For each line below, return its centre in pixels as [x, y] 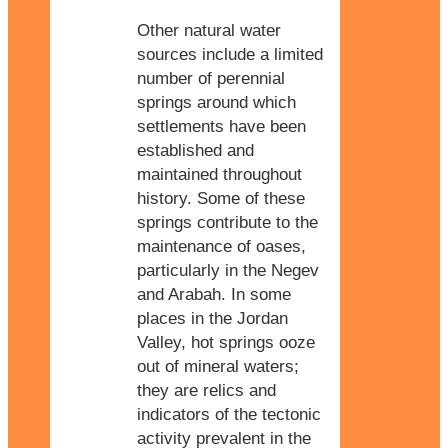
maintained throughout [219, 174]
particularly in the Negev [228, 270]
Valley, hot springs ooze [226, 342]
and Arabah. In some [214, 294]
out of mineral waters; [218, 366]
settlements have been [221, 126]
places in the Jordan [212, 318]
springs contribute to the [227, 222]
